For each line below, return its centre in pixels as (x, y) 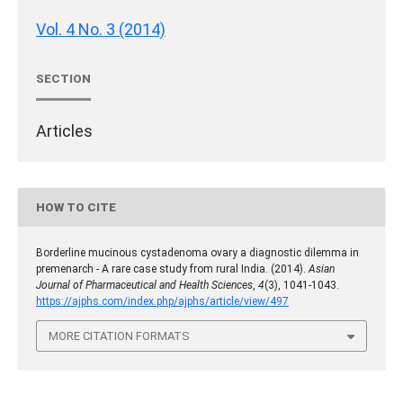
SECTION (63, 78)
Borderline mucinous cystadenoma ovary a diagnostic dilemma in (197, 253)
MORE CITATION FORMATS (119, 336)
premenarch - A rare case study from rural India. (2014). (172, 269)
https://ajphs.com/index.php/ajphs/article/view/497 (162, 302)
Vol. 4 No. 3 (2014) (101, 30)
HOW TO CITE (76, 207)
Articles (64, 131)
